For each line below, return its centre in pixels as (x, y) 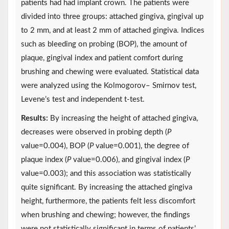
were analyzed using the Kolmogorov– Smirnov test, (109, 85)
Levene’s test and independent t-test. (83, 99)
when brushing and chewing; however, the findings (106, 215)
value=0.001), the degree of (141, 146)
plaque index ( (44, 159)
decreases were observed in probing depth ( (94, 132)
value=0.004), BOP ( (55, 146)
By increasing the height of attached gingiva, (123, 118)
